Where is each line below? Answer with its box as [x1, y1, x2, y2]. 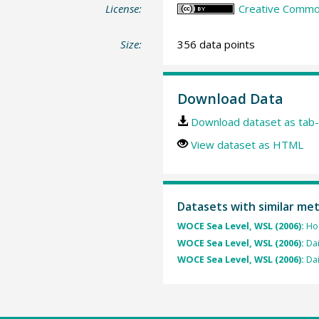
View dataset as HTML [190, 137, 303, 152]
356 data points [177, 36, 255, 51]
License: [105, 1, 142, 16]
